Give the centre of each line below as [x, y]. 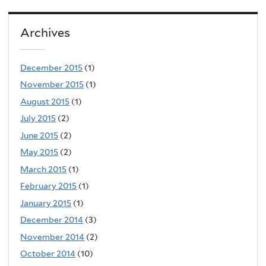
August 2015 [45, 101]
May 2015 [39, 152]
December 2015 [52, 67]
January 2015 [46, 203]
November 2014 [53, 237]
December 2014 [52, 220]
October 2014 [48, 254]
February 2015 [49, 186]
